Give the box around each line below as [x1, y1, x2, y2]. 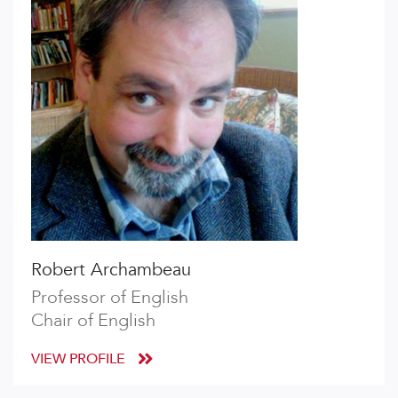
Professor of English [31, 285, 188, 309]
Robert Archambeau [31, 258, 191, 282]
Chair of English [31, 308, 155, 332]
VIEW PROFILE [31, 349, 129, 369]
